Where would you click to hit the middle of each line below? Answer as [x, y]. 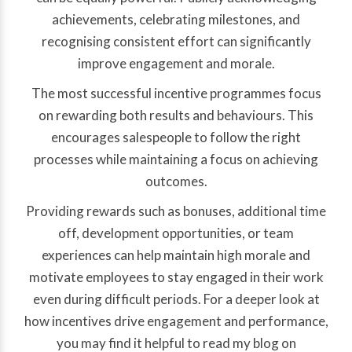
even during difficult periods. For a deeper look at [176, 299]
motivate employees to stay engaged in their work [176, 277]
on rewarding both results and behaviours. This [176, 115]
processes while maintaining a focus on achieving [176, 159]
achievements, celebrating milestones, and [176, 20]
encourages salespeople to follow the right [176, 137]
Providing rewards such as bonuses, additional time [176, 211]
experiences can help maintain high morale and [176, 255]
